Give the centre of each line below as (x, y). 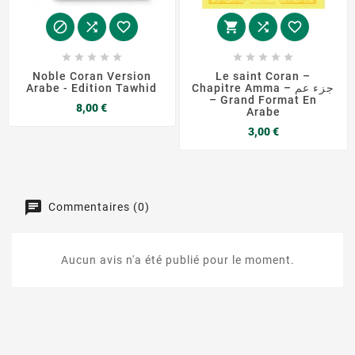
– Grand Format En (263, 99)
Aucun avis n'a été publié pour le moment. (177, 260)
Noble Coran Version (92, 76)
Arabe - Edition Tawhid (92, 88)
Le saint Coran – (263, 76)
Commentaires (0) (97, 206)
